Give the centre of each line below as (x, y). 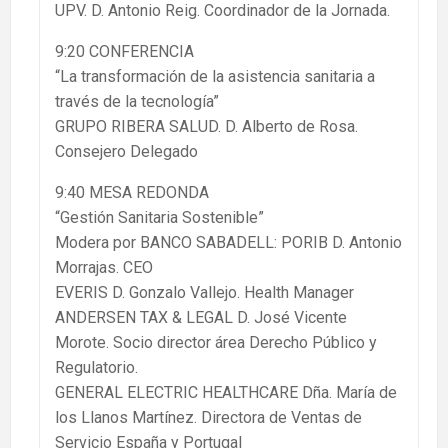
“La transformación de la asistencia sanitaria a (215, 77)
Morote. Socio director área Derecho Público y (216, 343)
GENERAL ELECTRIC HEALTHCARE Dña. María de (226, 393)
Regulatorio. (96, 368)
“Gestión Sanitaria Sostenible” (159, 218)
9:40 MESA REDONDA (132, 193)
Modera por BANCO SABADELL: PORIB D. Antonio (228, 243)
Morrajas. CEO (104, 268)
